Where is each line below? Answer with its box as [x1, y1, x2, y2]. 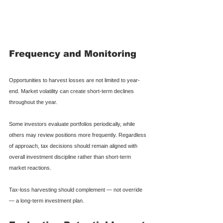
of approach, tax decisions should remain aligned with [9, 142, 139, 149]
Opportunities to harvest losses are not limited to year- [9, 77, 140, 83]
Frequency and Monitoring [9, 48, 136, 59]
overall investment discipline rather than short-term [9, 153, 132, 160]
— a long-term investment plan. [9, 197, 84, 204]
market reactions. [9, 164, 51, 171]
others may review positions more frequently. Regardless [9, 131, 148, 138]
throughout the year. [9, 99, 57, 105]
